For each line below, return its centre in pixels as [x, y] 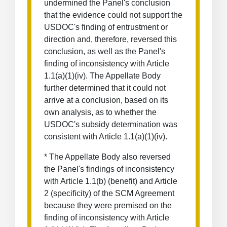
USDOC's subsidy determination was [111, 124]
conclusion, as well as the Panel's [105, 51]
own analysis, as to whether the [100, 112]
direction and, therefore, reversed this [110, 39]
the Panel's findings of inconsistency [109, 169]
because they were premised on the [108, 205]
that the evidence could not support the [113, 15]
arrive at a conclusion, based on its [106, 100]
